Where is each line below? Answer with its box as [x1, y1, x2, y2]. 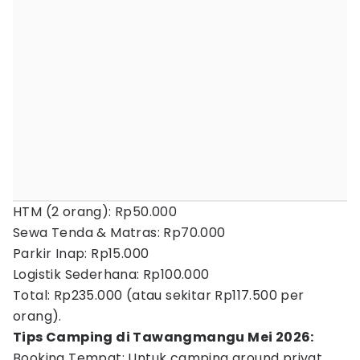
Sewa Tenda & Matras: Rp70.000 [13, 223, 226, 242]
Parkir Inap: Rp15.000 [13, 244, 149, 263]
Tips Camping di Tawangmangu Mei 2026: [13, 328, 314, 346]
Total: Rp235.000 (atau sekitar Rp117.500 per [13, 286, 305, 305]
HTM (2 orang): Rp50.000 [13, 202, 178, 221]
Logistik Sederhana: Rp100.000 [13, 265, 210, 284]
